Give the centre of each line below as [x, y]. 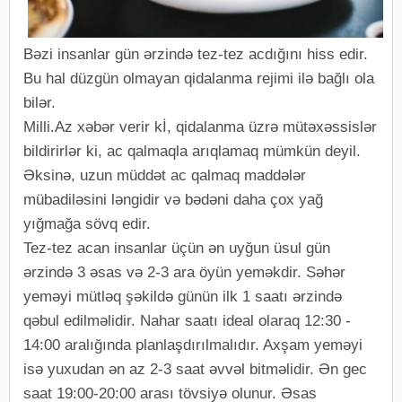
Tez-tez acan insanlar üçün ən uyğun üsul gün [177, 248]
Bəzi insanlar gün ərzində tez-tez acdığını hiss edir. [196, 54]
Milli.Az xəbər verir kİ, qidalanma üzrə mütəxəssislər [200, 127]
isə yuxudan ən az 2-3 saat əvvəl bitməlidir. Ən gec [195, 369]
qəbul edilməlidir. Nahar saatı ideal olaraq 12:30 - [187, 321]
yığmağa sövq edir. [87, 224]
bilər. [39, 103]
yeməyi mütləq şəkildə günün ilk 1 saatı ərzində [183, 297]
